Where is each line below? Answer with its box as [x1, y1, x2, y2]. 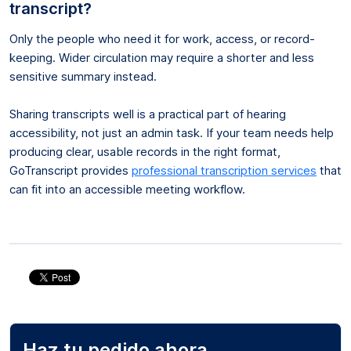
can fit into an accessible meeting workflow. [9, 181, 245, 197]
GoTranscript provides [9, 162, 132, 178]
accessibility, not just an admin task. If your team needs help [9, 125, 334, 140]
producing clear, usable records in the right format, [9, 143, 280, 159]
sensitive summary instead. [9, 68, 157, 84]
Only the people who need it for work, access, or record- [9, 31, 315, 46]
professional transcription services [132, 162, 317, 178]
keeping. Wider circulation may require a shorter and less [9, 49, 314, 65]
